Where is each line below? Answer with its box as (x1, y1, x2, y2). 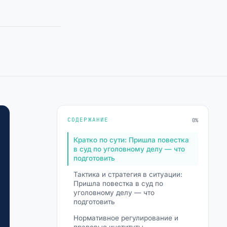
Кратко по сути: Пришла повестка (73, 136, 189, 144)
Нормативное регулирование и (73, 214, 178, 222)
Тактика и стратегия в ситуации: (73, 170, 182, 178)
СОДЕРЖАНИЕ (67, 116, 108, 123)
